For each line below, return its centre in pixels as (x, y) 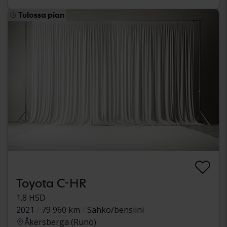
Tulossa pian (41, 15)
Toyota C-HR (51, 183)
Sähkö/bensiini (116, 210)
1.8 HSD (31, 197)
